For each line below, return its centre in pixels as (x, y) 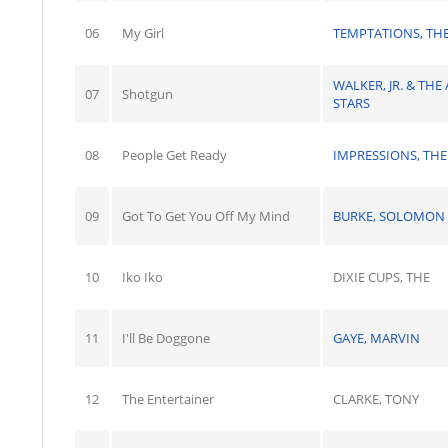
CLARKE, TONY (376, 399)
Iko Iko (142, 277)
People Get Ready (174, 155)
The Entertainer (168, 399)
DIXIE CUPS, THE (381, 277)
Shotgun (147, 94)
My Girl (143, 33)
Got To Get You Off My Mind (206, 216)
